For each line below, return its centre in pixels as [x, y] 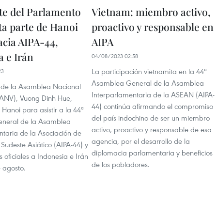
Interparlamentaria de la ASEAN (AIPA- [153, 95]
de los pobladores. [121, 164]
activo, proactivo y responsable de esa [152, 130]
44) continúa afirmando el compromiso [152, 106]
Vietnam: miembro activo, [151, 12]
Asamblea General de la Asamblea [148, 83]
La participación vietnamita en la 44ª [149, 71]
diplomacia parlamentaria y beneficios [152, 153]
